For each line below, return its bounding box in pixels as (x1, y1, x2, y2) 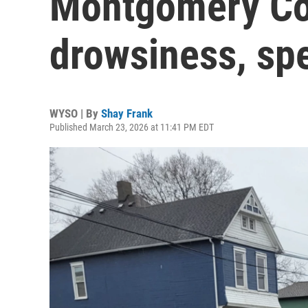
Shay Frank (101, 107, 153, 120)
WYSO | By (49, 107, 101, 120)
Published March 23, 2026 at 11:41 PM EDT (49, 122, 214, 133)
